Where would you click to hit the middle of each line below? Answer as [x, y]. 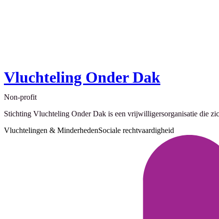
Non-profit [20, 97]
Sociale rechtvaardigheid [136, 131]
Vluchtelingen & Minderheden [51, 131]
